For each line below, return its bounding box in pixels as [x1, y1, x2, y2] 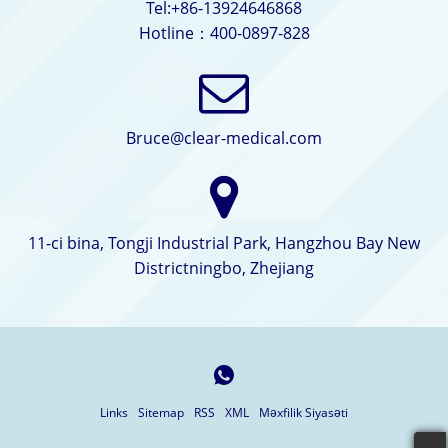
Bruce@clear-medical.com [126, 126, 322, 149]
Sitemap [138, 403, 184, 421]
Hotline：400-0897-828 [138, 21, 310, 44]
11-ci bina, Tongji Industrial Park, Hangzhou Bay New [28, 231, 420, 254]
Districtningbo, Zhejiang [134, 256, 314, 279]
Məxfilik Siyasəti [259, 403, 348, 421]
